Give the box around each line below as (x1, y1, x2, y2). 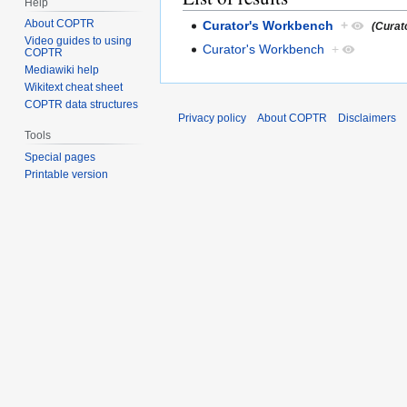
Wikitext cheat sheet (25, 81, 124, 94)
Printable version (25, 168, 109, 182)
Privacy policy (178, 111, 246, 124)
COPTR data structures (25, 98, 139, 112)
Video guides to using (25, 35, 133, 48)
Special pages (25, 151, 96, 164)
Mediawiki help (25, 64, 100, 77)
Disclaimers (338, 111, 396, 124)
